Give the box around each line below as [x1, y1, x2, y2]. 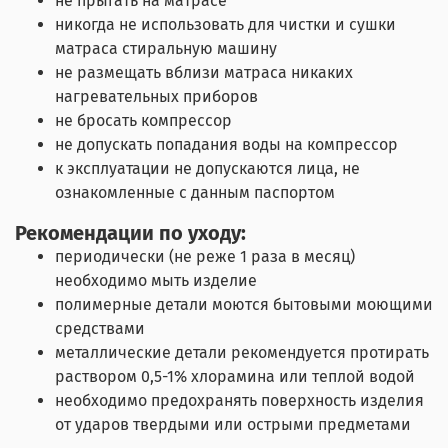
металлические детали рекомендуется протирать [55, 342, 429, 362]
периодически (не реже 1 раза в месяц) [55, 246, 355, 266]
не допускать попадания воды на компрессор [55, 134, 398, 154]
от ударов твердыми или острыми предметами [55, 414, 411, 434]
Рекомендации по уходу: [15, 220, 246, 245]
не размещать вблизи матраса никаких [55, 62, 353, 82]
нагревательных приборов [55, 86, 258, 106]
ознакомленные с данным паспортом [55, 182, 335, 202]
